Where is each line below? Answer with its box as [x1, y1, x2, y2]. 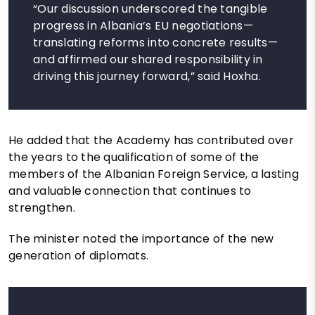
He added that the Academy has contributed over [8, 132, 294, 149]
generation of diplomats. [8, 247, 149, 264]
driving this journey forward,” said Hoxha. [33, 68, 261, 85]
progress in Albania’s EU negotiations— [33, 18, 253, 34]
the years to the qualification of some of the [8, 149, 259, 166]
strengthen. [8, 200, 75, 217]
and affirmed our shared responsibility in [33, 51, 263, 68]
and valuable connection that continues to [8, 183, 252, 200]
